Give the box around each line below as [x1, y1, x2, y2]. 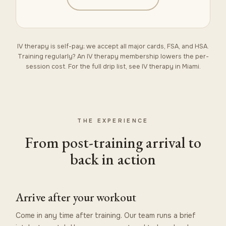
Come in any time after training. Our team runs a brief [16, 210, 196, 220]
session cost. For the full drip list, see [25, 62, 142, 71]
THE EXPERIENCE [77, 117, 149, 124]
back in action [70, 149, 156, 169]
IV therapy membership [86, 52, 159, 61]
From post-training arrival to [25, 132, 201, 152]
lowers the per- [158, 52, 209, 61]
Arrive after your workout [16, 189, 137, 205]
